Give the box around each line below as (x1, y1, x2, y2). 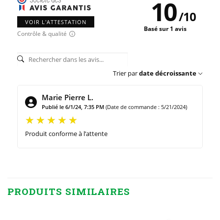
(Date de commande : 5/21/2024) (106, 103, 187, 110)
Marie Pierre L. (42, 92, 93, 102)
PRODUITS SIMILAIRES (7, 185, 131, 197)
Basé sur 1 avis (144, 25, 187, 33)
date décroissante (139, 68, 196, 78)
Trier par (113, 68, 137, 78)
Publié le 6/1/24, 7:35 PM (42, 103, 104, 110)
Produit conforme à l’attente (25, 129, 108, 138)
